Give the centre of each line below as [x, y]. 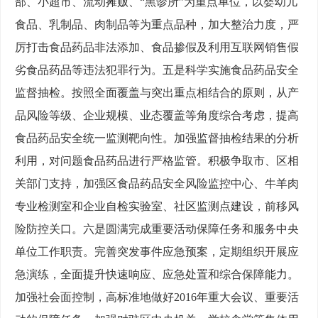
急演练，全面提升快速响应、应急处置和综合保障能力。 [157, 275]
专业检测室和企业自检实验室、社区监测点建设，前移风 [157, 207]
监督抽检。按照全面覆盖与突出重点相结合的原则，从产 [157, 93]
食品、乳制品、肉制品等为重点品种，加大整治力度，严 [157, 25]
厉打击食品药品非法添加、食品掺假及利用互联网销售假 [157, 48]
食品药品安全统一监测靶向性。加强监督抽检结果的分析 [157, 138]
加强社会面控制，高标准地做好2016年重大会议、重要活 [157, 297]
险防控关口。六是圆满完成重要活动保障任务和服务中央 [157, 229]
